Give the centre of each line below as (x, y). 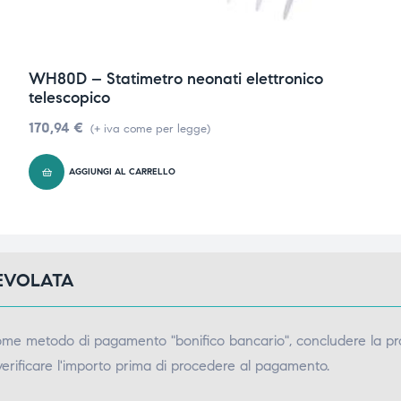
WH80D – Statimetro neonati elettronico (176, 78)
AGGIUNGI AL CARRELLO (122, 171)
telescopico (69, 97)
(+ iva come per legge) (150, 128)
